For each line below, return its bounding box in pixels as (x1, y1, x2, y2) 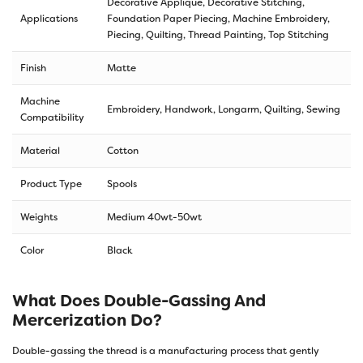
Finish (20, 61, 46, 75)
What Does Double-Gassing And (12, 289, 266, 311)
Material (20, 143, 60, 157)
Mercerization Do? (12, 309, 162, 331)
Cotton (107, 143, 139, 157)
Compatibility (20, 110, 84, 124)
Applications (20, 11, 78, 25)
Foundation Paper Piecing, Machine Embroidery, (107, 11, 330, 25)
